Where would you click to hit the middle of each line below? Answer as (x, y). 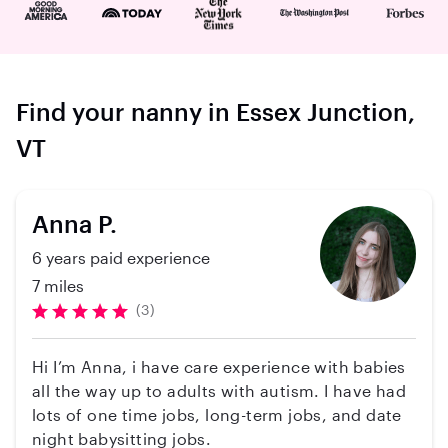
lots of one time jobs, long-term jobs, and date (217, 414)
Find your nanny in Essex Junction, (215, 111)
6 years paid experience (121, 257)
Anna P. (74, 223)
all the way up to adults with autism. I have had (219, 390)
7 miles (58, 285)
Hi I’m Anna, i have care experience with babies (219, 366)
